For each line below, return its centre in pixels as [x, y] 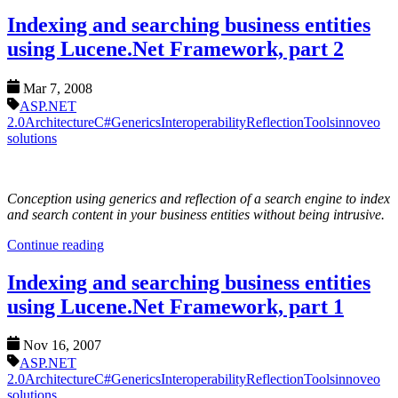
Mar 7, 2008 [58, 88]
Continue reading [56, 244]
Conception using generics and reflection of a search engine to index [199, 198]
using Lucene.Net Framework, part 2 [175, 48]
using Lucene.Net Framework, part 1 [175, 306]
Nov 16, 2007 [63, 346]
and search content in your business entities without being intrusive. [196, 214]
